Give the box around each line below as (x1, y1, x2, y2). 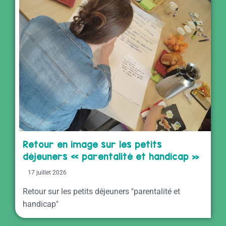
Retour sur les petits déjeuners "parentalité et (23, 186, 180, 196)
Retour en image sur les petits (23, 139, 162, 150)
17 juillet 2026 (28, 168, 67, 176)
